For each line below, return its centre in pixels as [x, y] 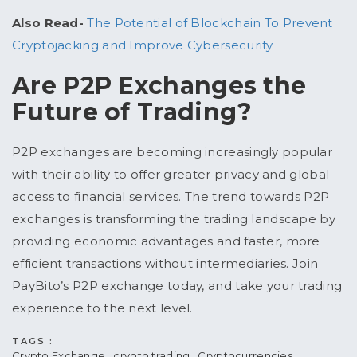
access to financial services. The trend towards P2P [171, 197]
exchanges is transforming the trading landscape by [174, 219]
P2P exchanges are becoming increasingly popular [173, 152]
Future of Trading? [132, 112]
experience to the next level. [104, 308]
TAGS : [33, 341]
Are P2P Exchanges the [159, 86]
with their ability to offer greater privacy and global [171, 175]
